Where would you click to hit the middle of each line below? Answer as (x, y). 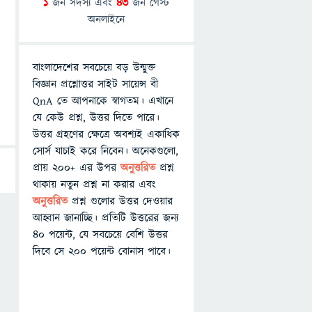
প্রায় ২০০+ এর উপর (77, 168)
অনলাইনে (106, 19)
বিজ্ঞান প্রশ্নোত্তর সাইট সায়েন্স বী (95, 84)
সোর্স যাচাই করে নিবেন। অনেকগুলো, (106, 151)
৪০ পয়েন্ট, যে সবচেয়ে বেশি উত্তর (100, 235)
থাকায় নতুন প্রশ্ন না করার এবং (94, 185)
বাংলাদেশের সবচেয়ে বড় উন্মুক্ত (94, 68)
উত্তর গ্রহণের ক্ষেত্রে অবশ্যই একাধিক (106, 134)
